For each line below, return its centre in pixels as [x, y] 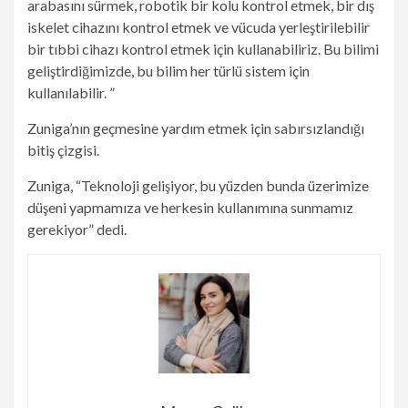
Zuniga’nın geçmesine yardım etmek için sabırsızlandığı [196, 128]
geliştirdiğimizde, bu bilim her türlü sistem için [168, 71]
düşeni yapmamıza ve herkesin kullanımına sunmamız [190, 207]
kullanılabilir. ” [71, 92]
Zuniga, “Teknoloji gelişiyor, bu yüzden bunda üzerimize [198, 185]
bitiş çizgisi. [63, 150]
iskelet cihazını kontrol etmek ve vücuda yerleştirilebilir [199, 27]
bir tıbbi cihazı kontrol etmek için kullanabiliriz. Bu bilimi [203, 49]
